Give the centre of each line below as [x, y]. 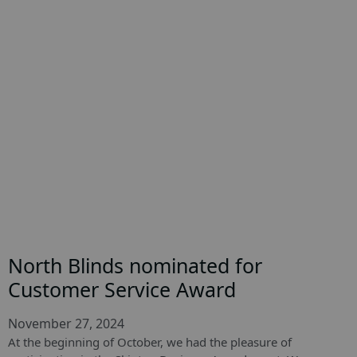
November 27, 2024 [66, 324]
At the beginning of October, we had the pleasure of [150, 342]
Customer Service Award [122, 289]
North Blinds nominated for [135, 265]
